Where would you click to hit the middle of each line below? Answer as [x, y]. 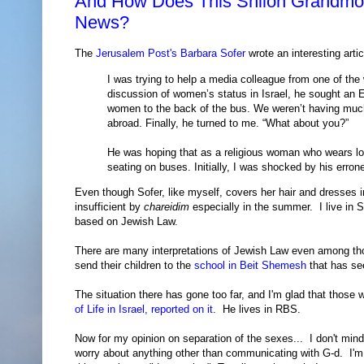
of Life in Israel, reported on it [144, 309]
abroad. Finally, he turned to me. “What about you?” [228, 123]
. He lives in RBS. [257, 309]
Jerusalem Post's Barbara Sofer [171, 54]
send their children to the [134, 265]
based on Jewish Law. [128, 221]
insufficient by [109, 206]
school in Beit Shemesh [250, 265]
